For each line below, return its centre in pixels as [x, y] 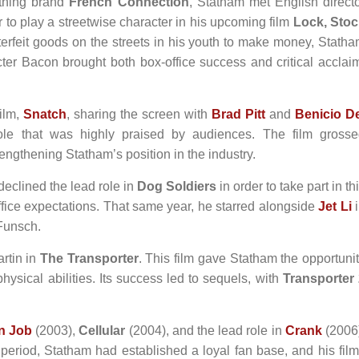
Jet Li [335, 206]
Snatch [45, 114]
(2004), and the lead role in [205, 331]
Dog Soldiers [177, 186]
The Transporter [89, 258]
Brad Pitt [238, 114]
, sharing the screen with [139, 114]
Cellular [102, 331]
